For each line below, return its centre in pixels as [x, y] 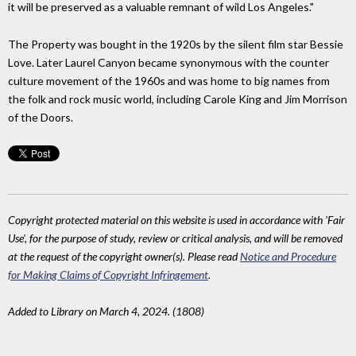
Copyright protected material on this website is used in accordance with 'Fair [176, 219]
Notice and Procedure [288, 256]
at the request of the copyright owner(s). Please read [124, 256]
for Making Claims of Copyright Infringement [108, 274]
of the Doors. [41, 117]
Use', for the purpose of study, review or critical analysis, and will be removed [175, 238]
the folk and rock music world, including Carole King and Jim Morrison [178, 99]
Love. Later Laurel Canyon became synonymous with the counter [168, 62]
